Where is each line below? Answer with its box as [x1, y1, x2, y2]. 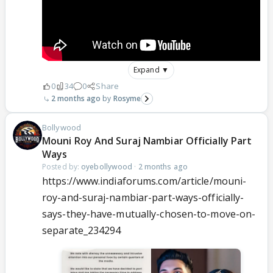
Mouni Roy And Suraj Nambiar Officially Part [42, 134, 252, 148]
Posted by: [42, 161, 82, 172]
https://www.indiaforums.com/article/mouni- [42, 174, 247, 188]
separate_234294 [42, 224, 121, 238]
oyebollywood [81, 161, 133, 172]
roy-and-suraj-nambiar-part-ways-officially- [42, 191, 244, 205]
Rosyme [113, 93, 141, 104]
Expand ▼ [133, 65, 169, 76]
